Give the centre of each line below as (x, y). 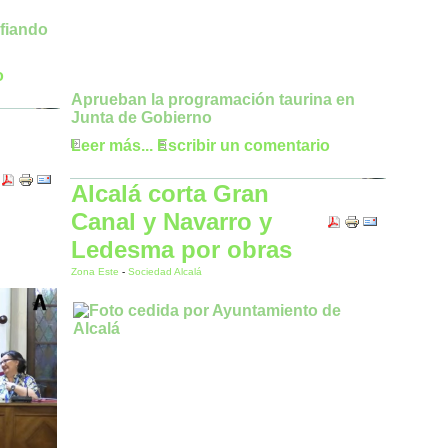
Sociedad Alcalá (165, 271)
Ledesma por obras (181, 249)
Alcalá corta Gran (170, 193)
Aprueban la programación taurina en (213, 100)
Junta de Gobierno (141, 118)
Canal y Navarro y (171, 221)
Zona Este (96, 271)
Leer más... (112, 146)
